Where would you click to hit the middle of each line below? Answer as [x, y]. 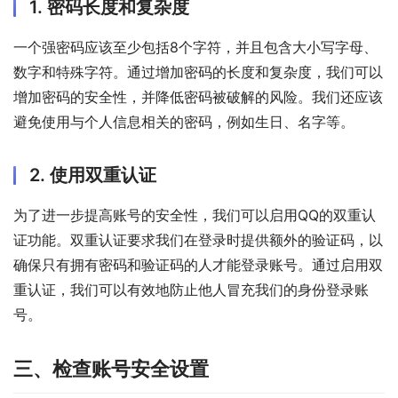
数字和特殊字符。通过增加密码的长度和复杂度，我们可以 [198, 72]
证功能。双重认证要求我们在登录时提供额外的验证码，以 [198, 239]
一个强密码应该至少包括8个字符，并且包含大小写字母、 [195, 47]
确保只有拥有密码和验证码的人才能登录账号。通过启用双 [198, 264]
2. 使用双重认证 [93, 175]
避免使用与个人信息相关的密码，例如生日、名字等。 [184, 121]
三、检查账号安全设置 [111, 368]
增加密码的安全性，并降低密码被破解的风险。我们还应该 [198, 96]
